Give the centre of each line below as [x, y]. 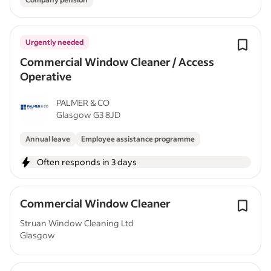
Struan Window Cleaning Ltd [77, 223]
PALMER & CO [83, 103]
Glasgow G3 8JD [88, 115]
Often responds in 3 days [87, 162]
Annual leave [48, 139]
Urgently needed [54, 42]
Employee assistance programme [138, 139]
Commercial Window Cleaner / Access [117, 62]
